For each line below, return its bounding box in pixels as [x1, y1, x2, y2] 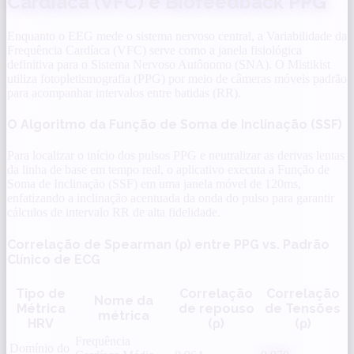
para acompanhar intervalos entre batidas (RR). [7, 85, 241, 100]
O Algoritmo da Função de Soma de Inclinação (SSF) [7, 117, 342, 133]
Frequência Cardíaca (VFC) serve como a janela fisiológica [7, 43, 302, 57]
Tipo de [16, 285, 66, 301]
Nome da [93, 292, 153, 308]
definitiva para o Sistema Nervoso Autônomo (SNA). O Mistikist [7, 57, 330, 71]
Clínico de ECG [7, 251, 100, 267]
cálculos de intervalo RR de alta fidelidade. [7, 205, 220, 220]
